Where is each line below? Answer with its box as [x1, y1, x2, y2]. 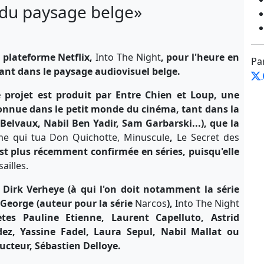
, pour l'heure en [160, 50, 240, 64]
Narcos [134, 196, 167, 210]
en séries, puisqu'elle [141, 144, 239, 158]
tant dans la [181, 102, 239, 115]
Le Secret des [177, 130, 240, 144]
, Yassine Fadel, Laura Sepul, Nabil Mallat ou [12, 225, 240, 238]
